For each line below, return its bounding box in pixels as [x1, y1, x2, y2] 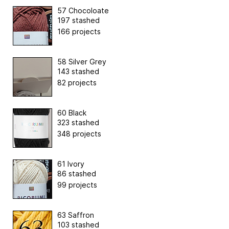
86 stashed [57, 169, 96, 178]
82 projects [57, 78, 97, 87]
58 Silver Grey [57, 57, 106, 66]
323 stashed [57, 118, 99, 127]
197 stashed [57, 15, 100, 25]
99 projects [57, 180, 97, 189]
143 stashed [57, 66, 99, 76]
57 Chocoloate [57, 6, 109, 15]
